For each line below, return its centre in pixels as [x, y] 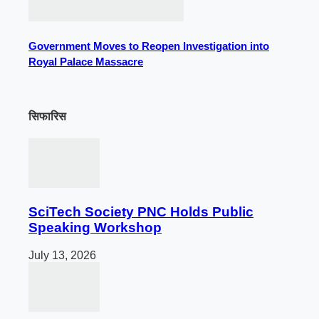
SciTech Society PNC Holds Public [141, 212]
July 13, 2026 [62, 255]
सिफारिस [47, 117]
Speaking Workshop [95, 228]
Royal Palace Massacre [86, 62]
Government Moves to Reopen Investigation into [149, 46]
